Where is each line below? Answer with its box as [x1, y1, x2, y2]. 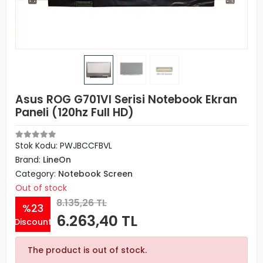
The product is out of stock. [28, 244, 147, 256]
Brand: [15, 154, 43, 166]
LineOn [43, 154, 71, 166]
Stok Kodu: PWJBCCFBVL [15, 140, 112, 151]
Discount [14, 215, 52, 228]
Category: [15, 168, 58, 180]
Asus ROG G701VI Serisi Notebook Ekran [15, 92, 237, 107]
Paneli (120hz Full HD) [15, 104, 134, 120]
